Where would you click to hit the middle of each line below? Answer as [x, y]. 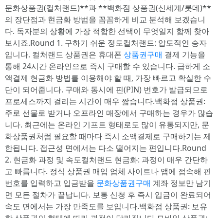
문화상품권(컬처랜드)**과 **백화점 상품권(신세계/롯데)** [108, 8]
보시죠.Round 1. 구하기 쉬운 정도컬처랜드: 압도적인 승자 [106, 43]
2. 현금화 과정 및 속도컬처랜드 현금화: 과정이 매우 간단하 [106, 160]
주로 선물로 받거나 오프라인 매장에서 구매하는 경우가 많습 [109, 113]
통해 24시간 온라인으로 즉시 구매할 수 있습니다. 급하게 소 [108, 66]
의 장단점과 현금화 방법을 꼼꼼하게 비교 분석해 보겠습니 [105, 19]
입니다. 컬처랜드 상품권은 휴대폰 [64, 54]
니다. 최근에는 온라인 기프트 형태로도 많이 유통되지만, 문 [107, 125]
